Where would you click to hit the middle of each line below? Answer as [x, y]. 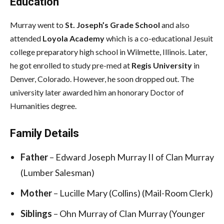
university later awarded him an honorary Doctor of [97, 92]
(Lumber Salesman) [57, 172]
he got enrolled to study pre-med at [71, 65]
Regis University [162, 65]
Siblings [37, 213]
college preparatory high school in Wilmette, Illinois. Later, [108, 51]
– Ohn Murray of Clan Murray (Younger [129, 213]
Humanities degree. [43, 105]
